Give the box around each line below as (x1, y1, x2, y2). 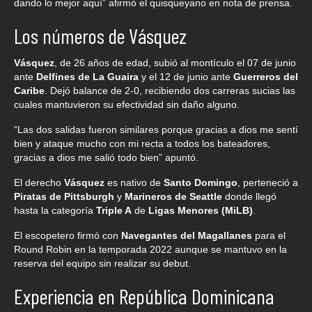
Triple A (96, 205, 132, 217)
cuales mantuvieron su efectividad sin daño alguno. (14, 99, 240, 111)
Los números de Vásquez (14, 23, 187, 49)
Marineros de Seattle (125, 191, 222, 203)
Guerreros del (233, 71, 298, 83)
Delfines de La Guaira (36, 71, 139, 83)
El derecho (14, 177, 64, 189)
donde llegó (222, 191, 276, 203)
